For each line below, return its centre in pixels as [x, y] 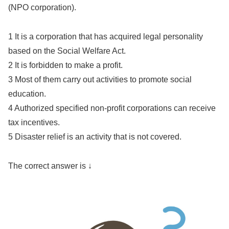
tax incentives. [34, 123]
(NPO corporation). [42, 8]
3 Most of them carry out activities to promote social [100, 80]
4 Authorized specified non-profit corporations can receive [112, 108]
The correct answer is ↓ [50, 166]
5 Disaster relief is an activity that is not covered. [95, 137]
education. [27, 94]
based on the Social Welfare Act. [67, 51]
